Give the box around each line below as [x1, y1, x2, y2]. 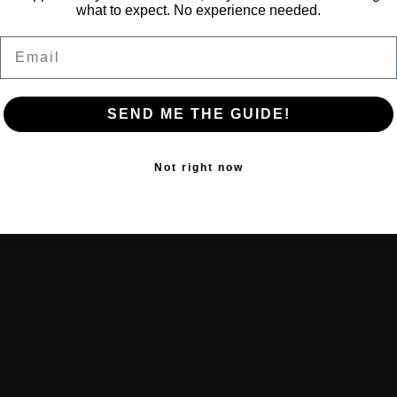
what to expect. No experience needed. [76, 3, 321, 18]
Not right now [153, 161, 244, 174]
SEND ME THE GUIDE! [106, 106, 291, 121]
